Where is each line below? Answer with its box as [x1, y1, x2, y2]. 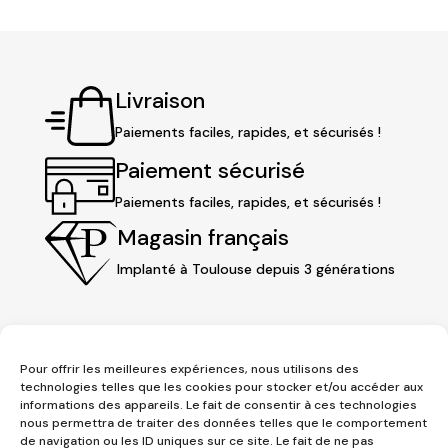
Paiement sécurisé [114, 155, 305, 185]
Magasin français [116, 223, 289, 253]
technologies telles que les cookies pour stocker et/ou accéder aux [20, 379, 423, 395]
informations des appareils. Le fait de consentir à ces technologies [20, 397, 417, 413]
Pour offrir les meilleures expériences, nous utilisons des [20, 361, 359, 377]
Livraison [114, 85, 205, 115]
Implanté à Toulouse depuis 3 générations [116, 260, 395, 279]
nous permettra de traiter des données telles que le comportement [20, 415, 427, 431]
